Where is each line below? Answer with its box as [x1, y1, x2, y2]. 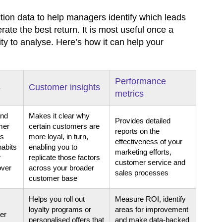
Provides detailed [115, 116, 170, 125]
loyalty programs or [29, 205, 91, 214]
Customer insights [29, 82, 100, 92]
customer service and [115, 158, 185, 166]
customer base [29, 173, 77, 182]
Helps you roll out [29, 194, 85, 203]
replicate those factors [29, 153, 100, 162]
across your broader [29, 163, 94, 172]
